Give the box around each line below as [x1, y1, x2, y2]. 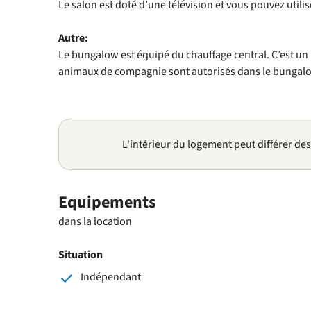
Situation [58, 246, 103, 262]
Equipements [58, 190, 156, 215]
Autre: [58, 30, 88, 46]
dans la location [58, 213, 132, 229]
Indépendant [81, 269, 141, 285]
